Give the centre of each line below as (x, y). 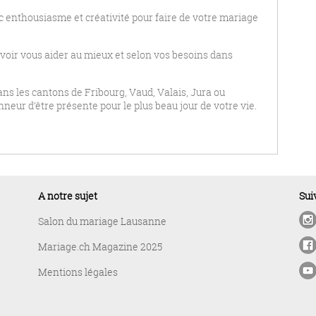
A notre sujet (68, 196)
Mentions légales (78, 272)
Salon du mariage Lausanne (102, 221)
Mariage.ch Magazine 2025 (100, 247)
